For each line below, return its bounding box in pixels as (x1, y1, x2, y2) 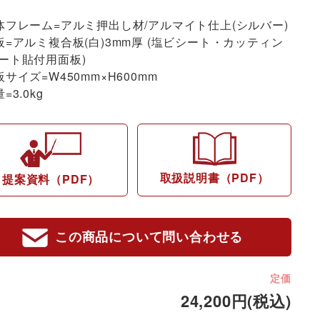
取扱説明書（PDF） (159, 169, 269, 186)
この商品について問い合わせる (54, 227, 244, 246)
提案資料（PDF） (1, 171, 100, 188)
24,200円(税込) (180, 289, 291, 312)
